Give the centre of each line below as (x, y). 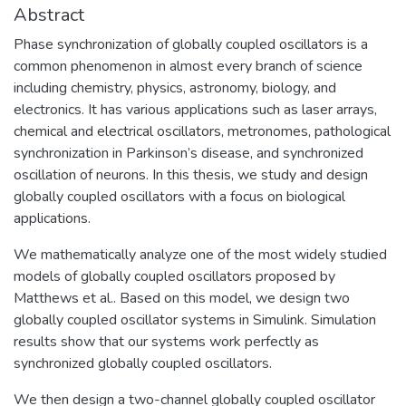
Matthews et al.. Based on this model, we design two (182, 298)
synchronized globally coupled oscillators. (143, 363)
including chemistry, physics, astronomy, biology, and (175, 87)
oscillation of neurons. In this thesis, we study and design (191, 174)
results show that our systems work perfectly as (166, 341)
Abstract (49, 14)
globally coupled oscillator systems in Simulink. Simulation (195, 319)
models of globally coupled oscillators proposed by (174, 276)
